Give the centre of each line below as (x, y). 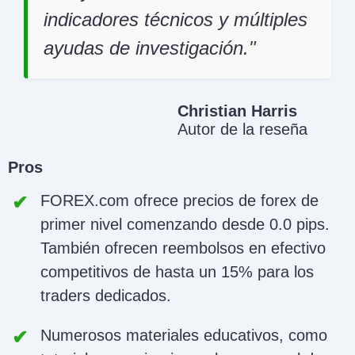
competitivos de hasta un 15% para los (177, 272)
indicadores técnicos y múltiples (176, 20)
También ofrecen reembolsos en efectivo (183, 248)
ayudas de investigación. (146, 48)
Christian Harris (237, 111)
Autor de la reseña (242, 130)
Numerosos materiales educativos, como (184, 336)
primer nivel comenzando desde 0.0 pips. (185, 225)
